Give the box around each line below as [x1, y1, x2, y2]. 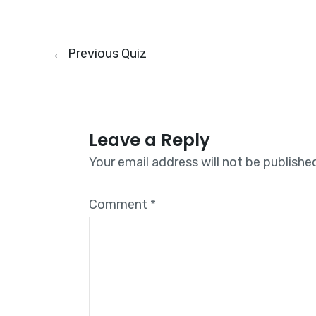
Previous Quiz [65, 46, 147, 61]
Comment [89, 197, 150, 212]
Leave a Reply [89, 128, 210, 152]
